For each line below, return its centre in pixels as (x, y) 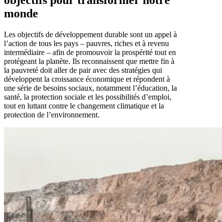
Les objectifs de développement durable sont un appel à (90, 34)
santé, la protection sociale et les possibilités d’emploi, (88, 97)
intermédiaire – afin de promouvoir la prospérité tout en (90, 52)
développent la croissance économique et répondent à (87, 79)
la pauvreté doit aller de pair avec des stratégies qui (83, 70)
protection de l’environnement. (52, 114)
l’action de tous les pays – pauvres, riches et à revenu (86, 43)
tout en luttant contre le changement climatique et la (84, 106)
